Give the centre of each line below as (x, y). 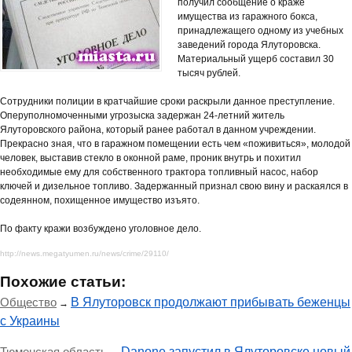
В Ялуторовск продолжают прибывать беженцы (211, 302)
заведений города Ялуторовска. (249, 45)
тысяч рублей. (209, 73)
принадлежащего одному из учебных (260, 31)
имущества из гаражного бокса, (247, 16)
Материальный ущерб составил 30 (256, 59)
